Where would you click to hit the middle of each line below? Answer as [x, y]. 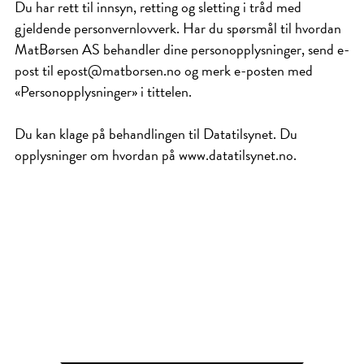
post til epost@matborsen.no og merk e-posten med [164, 70]
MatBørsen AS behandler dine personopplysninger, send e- [182, 49]
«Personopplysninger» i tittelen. [103, 91]
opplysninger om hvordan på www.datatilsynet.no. [156, 155]
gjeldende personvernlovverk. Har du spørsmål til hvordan [178, 28]
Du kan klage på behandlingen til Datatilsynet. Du [156, 134]
